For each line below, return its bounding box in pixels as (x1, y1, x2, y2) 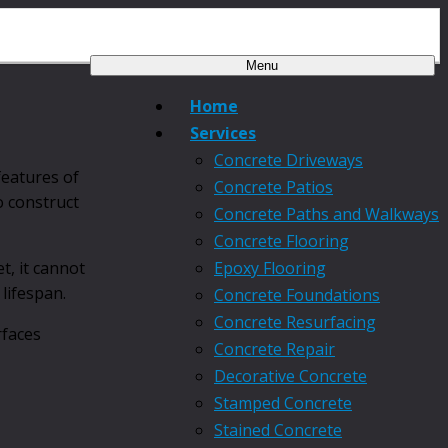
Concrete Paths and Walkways (214, 203, 439, 226)
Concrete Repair (214, 338, 335, 361)
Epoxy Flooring (214, 257, 326, 280)
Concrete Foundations (214, 284, 380, 307)
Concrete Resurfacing (214, 311, 376, 334)
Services (190, 122, 256, 145)
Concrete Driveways (214, 149, 363, 172)
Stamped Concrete (214, 392, 352, 415)
